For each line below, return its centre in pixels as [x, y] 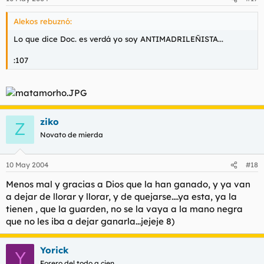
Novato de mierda [72, 134]
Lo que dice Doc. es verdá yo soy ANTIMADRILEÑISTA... [118, 39]
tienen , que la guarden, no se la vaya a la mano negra [124, 209]
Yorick [54, 250]
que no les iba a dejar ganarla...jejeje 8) [90, 221]
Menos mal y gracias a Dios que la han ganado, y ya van [128, 184]
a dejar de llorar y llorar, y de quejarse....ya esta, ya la [121, 197]
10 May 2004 [27, 165]
